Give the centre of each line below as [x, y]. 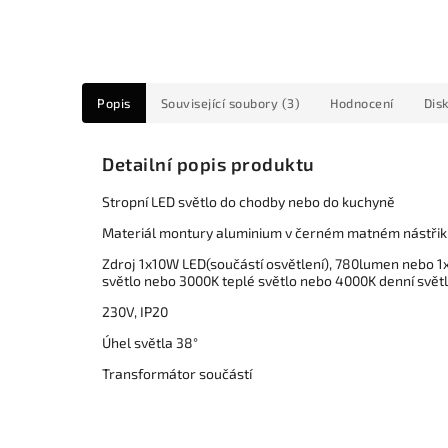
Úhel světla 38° [150, 343]
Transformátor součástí [177, 374]
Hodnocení [362, 103]
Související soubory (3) [230, 103]
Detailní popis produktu [208, 164]
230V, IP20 [135, 312]
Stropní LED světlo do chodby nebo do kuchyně [248, 202]
